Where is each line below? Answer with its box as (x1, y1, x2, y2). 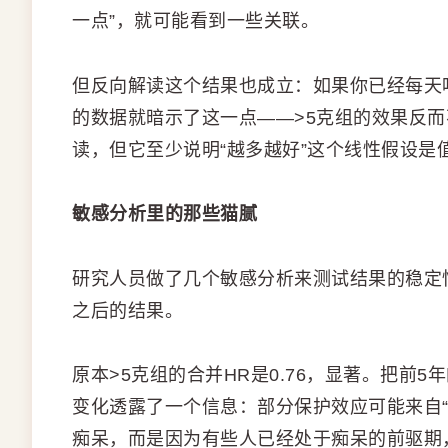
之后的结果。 (72, 300, 183, 321)
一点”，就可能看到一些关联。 (72, 11, 319, 32)
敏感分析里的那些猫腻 (72, 204, 257, 225)
